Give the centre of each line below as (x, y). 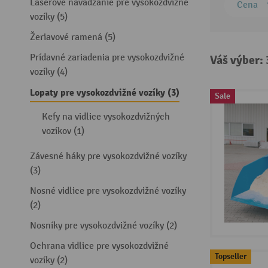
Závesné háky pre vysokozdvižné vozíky (108, 156)
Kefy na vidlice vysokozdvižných (106, 117)
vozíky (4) (49, 72)
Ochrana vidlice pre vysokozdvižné (99, 246)
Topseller (230, 256)
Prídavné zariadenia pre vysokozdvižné (107, 58)
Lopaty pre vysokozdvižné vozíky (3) (105, 93)
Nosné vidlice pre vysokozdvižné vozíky (108, 191)
